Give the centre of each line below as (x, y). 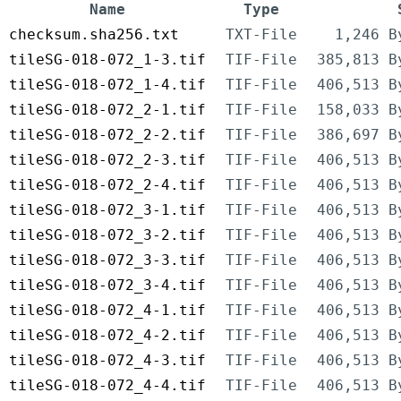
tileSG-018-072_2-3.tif (107, 160)
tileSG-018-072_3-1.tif (107, 210)
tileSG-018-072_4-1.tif (107, 311)
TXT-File (261, 35)
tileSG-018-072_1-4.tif (107, 85)
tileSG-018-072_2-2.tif (107, 135)
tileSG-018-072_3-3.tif (107, 260)
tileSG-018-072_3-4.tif (107, 286)
